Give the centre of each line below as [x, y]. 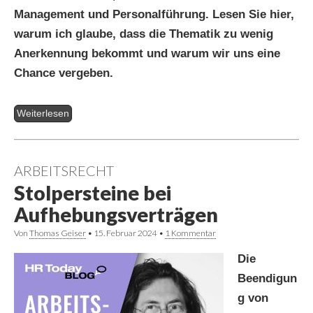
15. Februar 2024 [125, 233]
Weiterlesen [43, 113]
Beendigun [267, 279]
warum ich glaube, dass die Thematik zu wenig [144, 34]
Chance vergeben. [64, 73]
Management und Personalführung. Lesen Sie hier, [154, 14]
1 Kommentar [190, 233]
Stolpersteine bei [93, 193]
